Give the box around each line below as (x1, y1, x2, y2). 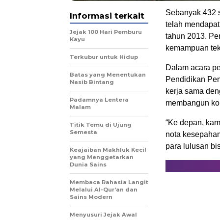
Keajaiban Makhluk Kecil (70, 146, 146, 153)
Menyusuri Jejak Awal (70, 211, 137, 218)
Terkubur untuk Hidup (70, 54, 138, 60)
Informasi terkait (70, 11, 144, 21)
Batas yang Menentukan (70, 71, 146, 78)
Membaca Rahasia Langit (70, 179, 148, 186)
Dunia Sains (70, 161, 107, 168)
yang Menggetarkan (70, 154, 134, 161)
